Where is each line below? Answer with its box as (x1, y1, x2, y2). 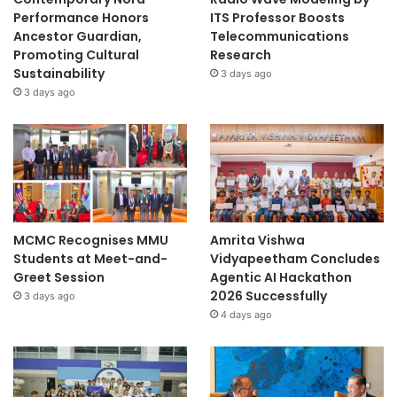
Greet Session (13, 269, 105, 287)
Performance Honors (13, 9, 149, 27)
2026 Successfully (209, 287, 327, 306)
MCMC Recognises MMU (13, 231, 168, 250)
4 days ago (220, 308, 272, 322)
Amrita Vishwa (209, 231, 305, 250)
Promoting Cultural (13, 46, 139, 65)
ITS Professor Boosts (209, 9, 345, 27)
